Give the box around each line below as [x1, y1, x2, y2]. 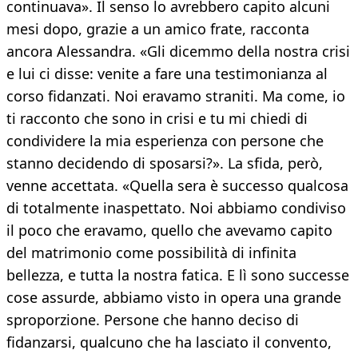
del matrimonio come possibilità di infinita [6, 243, 296, 263]
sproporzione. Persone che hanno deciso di [6, 310, 299, 330]
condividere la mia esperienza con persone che [6, 131, 324, 151]
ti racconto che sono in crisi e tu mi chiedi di [6, 109, 308, 129]
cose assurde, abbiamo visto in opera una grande [6, 288, 341, 308]
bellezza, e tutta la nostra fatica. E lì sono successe [6, 265, 349, 285]
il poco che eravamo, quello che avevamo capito [6, 221, 332, 241]
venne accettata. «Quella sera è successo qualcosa [6, 176, 348, 196]
